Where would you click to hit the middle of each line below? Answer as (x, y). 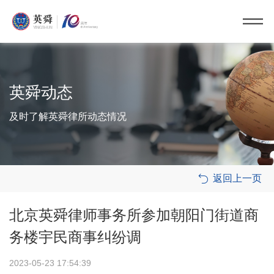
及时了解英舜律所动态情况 (68, 116)
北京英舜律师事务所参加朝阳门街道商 (134, 215)
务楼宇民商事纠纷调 (75, 237)
